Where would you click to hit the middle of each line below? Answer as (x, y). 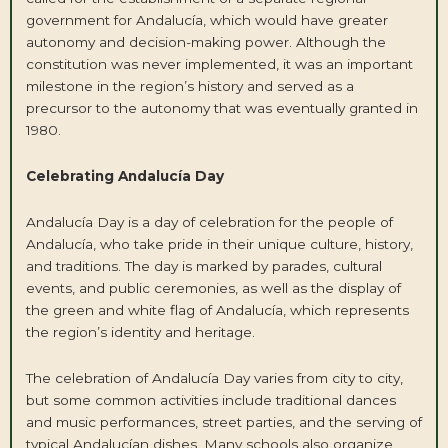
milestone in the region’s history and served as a (189, 86)
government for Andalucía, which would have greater (206, 20)
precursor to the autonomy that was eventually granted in (221, 108)
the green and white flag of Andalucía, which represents (217, 310)
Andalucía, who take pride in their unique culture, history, (219, 244)
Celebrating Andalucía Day (124, 176)
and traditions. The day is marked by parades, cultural (203, 266)
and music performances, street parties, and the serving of (223, 421)
